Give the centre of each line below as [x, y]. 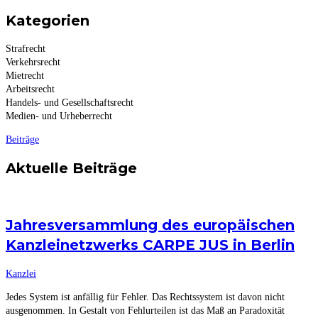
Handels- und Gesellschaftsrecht [70, 103]
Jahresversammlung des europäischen [150, 225]
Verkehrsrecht [33, 62]
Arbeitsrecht [30, 89]
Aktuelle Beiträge [71, 169]
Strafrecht [26, 49]
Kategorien [48, 20]
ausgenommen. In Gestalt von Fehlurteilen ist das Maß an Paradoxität [145, 310]
